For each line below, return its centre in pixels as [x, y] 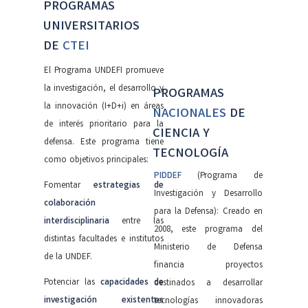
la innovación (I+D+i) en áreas [104, 107]
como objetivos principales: [96, 160]
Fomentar [69, 186]
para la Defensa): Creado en [208, 212]
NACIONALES [189, 114]
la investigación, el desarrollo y [104, 89]
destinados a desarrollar [208, 283]
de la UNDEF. [68, 257]
